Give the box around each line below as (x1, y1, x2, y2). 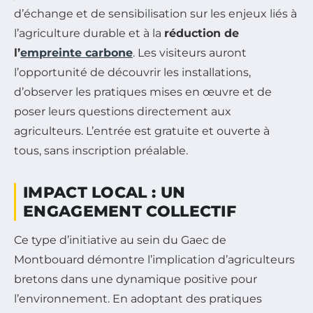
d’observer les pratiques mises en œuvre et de (14, 85, 272, 99)
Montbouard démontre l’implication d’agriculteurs (14, 252, 295, 266)
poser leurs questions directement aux (14, 104, 231, 118)
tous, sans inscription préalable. (14, 143, 188, 157)
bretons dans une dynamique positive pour (14, 272, 257, 286)
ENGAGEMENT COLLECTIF (23, 201, 236, 221)
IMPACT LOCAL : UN (23, 182, 186, 202)
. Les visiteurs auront (133, 45, 247, 59)
